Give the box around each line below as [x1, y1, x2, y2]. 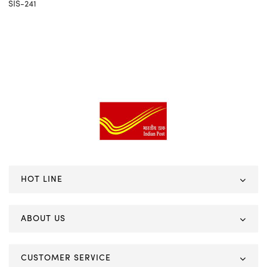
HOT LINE [21, 175, 63, 184]
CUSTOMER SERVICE [21, 254, 111, 262]
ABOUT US [21, 215, 66, 223]
